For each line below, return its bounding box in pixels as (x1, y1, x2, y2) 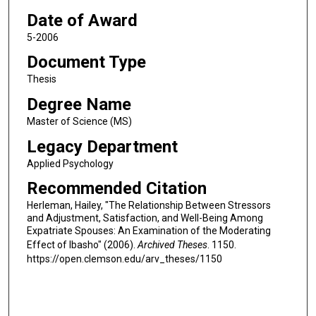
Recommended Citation (26, 178, 207, 199)
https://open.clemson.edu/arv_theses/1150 (26, 253, 222, 265)
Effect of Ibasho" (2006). (26, 239, 138, 251)
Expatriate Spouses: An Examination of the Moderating (26, 225, 271, 237)
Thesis (26, 73, 56, 85)
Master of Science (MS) (26, 115, 132, 127)
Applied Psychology (26, 157, 114, 169)
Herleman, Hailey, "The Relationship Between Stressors (26, 200, 271, 212)
